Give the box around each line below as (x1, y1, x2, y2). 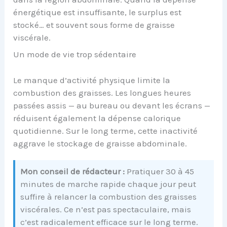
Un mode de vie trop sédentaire (13, 49, 137, 60)
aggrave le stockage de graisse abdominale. (13, 138, 187, 148)
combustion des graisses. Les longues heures (13, 87, 192, 98)
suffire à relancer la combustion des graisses (20, 191, 197, 202)
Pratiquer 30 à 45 (125, 166, 195, 176)
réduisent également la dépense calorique (13, 112, 181, 123)
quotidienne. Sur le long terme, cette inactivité (13, 125, 198, 136)
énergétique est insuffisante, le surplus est (13, 7, 182, 17)
